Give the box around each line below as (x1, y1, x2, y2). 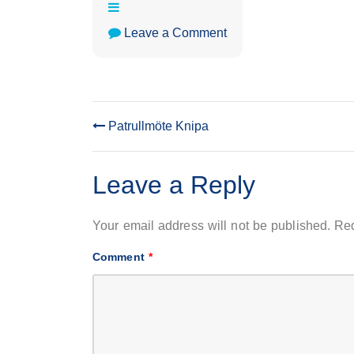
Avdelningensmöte (226, 43, 331, 56)
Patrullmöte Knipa (105, 119, 209, 133)
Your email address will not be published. (92, 219, 331, 232)
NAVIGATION (92, 156, 244, 184)
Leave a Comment (124, 26, 227, 40)
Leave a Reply (92, 171, 255, 199)
